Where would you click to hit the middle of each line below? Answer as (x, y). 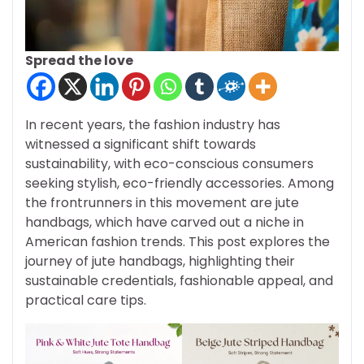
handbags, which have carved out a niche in (165, 223)
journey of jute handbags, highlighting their (160, 262)
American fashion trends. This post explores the (178, 242)
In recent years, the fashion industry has (153, 125)
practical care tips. (86, 301)
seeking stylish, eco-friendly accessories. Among (180, 184)
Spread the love (79, 61)
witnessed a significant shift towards (141, 145)
